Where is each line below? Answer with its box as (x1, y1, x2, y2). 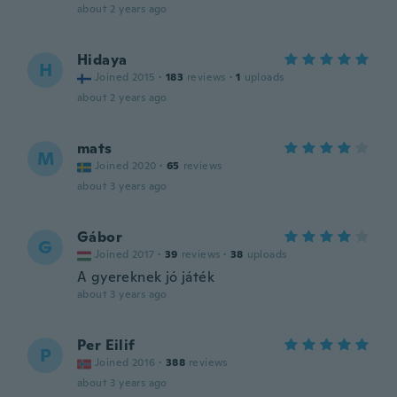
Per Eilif (77, 336, 136, 354)
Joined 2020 (95, 159, 157, 173)
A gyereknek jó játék (77, 268, 214, 286)
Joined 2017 (95, 247, 155, 261)
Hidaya (77, 51, 128, 69)
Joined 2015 (95, 70, 156, 84)
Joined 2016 (95, 355, 156, 370)
